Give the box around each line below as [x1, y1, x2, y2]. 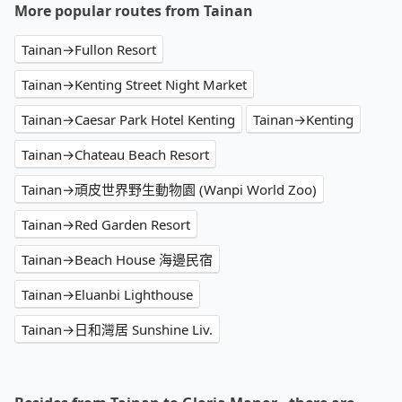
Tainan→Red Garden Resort [22, 215, 190, 234]
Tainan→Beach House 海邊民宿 [22, 250, 213, 269]
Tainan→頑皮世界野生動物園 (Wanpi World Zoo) [22, 180, 317, 199]
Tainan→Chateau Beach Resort [22, 145, 209, 164]
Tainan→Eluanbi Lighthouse [22, 285, 193, 304]
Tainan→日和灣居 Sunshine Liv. [22, 320, 213, 339]
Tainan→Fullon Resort [22, 40, 156, 59]
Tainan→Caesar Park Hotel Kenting [22, 110, 235, 129]
